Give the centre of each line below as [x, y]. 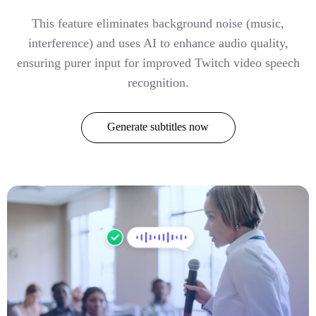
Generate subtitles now [158, 127]
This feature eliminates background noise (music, [158, 24]
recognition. [158, 83]
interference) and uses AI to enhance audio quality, [158, 43]
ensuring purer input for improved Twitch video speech [158, 63]
